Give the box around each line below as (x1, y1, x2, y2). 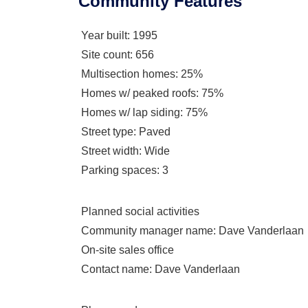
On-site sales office (81, 244, 174, 256)
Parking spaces (81, 164, 157, 176)
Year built (81, 30, 127, 41)
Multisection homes (81, 68, 175, 80)
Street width (81, 145, 139, 157)
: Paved (133, 126, 170, 137)
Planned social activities (81, 206, 199, 217)
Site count (81, 49, 130, 60)
